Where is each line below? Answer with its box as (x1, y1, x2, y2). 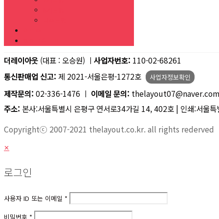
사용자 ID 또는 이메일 (4, 193, 65, 203)
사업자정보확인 (150, 72, 191, 82)
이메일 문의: (91, 88, 130, 99)
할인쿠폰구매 (23, 36, 59, 46)
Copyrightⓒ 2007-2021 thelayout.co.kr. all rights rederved (4, 124, 214, 135)
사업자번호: (94, 55, 131, 66)
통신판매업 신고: (4, 71, 56, 82)
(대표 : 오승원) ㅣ (38, 55, 94, 66)
